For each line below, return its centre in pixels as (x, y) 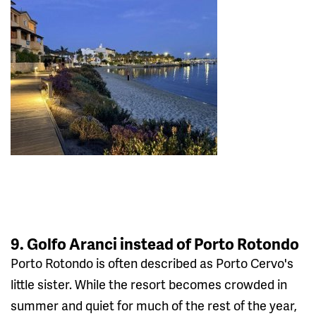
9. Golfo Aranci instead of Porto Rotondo (155, 243)
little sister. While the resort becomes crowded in (149, 284)
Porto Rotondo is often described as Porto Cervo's (152, 262)
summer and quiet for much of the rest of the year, (154, 305)
